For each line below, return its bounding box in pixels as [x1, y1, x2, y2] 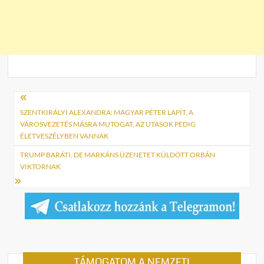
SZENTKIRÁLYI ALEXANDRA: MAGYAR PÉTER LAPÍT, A [20, 107, 194, 117]
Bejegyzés [7, 87, 88, 113]
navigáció [7, 107, 84, 132]
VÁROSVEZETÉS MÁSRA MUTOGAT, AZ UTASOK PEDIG [20, 119, 196, 128]
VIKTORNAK [20, 161, 61, 171]
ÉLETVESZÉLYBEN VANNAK [20, 131, 109, 140]
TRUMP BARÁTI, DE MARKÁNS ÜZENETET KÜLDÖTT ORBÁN [20, 150, 216, 159]
